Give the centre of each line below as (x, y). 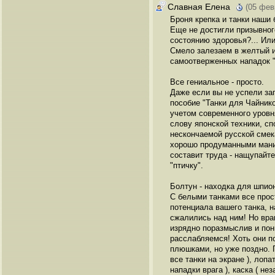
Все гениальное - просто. (217, 82)
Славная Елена (199, 6)
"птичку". (187, 165)
